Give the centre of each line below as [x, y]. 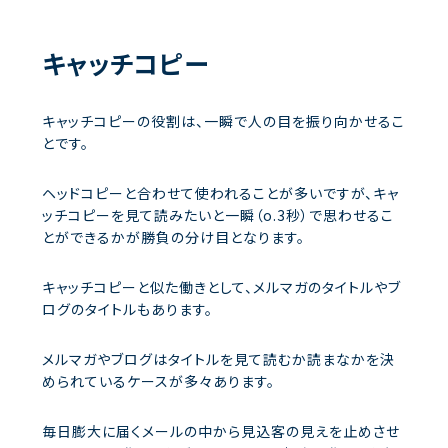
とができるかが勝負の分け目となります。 [173, 236]
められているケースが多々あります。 [158, 380]
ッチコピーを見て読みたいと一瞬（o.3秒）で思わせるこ [218, 214]
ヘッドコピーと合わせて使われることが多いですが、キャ [220, 192]
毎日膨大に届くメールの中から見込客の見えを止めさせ [221, 430]
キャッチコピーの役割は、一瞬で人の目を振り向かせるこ [223, 120]
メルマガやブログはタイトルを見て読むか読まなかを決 [218, 358]
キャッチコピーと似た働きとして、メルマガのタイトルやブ [221, 286]
